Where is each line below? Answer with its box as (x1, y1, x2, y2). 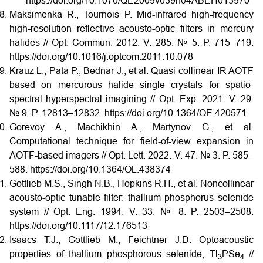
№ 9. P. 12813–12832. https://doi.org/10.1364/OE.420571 (9, 108, 247, 119)
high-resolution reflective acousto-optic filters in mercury (9, 23, 254, 34)
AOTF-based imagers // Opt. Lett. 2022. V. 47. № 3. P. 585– (9, 150, 254, 161)
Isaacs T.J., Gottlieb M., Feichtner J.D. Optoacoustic (9, 235, 254, 245)
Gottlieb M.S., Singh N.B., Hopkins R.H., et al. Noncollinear (9, 178, 254, 189)
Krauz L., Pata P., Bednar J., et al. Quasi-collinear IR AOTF (9, 66, 254, 76)
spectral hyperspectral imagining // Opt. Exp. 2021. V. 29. (9, 94, 254, 104)
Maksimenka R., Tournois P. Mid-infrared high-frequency (9, 9, 254, 20)
